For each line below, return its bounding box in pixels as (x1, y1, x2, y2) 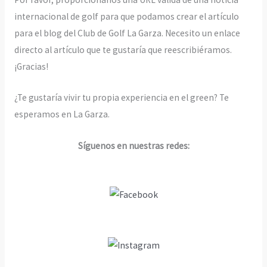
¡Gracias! (14, 60, 48, 72)
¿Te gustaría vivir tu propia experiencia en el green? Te (14, 92, 229, 104)
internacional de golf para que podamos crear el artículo (14, 10, 239, 22)
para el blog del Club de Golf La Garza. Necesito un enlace (14, 27, 240, 39)
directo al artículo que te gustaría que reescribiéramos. (14, 44, 232, 55)
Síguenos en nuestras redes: (77, 140, 190, 152)
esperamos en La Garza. (14, 108, 110, 120)
